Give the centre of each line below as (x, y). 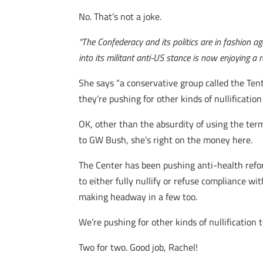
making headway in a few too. (138, 197)
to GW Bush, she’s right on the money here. (166, 140)
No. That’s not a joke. (120, 16)
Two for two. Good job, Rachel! (139, 247)
